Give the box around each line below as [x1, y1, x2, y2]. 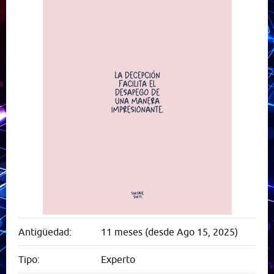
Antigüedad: [18, 226, 72, 237]
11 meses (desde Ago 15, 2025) [101, 226, 238, 237]
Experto [101, 254, 135, 265]
